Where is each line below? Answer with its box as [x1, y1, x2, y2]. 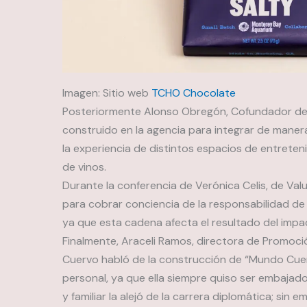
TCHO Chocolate [151, 86, 236, 101]
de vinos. [62, 160, 106, 175]
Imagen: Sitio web [62, 86, 151, 101]
